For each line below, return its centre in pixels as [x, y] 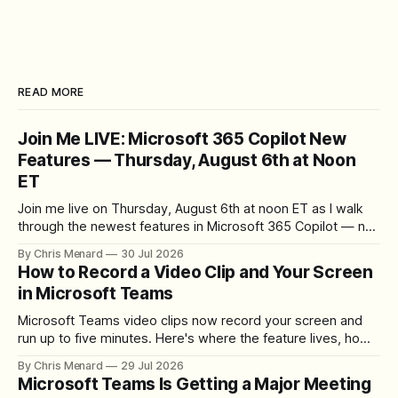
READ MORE [51, 92]
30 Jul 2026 [152, 253]
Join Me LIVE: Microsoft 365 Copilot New [182, 139]
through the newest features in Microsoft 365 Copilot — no [195, 226]
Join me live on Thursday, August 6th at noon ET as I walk [191, 208]
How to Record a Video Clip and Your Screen [195, 272]
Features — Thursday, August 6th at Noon [187, 160]
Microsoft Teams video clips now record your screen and [190, 320]
